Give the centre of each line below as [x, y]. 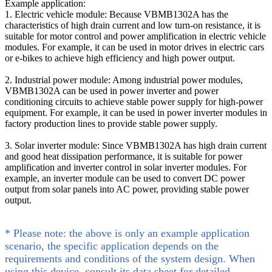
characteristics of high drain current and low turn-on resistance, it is [133, 25]
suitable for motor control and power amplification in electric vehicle [135, 36]
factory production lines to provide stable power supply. [111, 123]
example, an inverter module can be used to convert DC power [125, 178]
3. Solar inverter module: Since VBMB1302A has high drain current [136, 145]
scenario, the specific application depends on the [112, 246]
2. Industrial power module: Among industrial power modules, [124, 80]
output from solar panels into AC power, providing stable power [127, 189]
